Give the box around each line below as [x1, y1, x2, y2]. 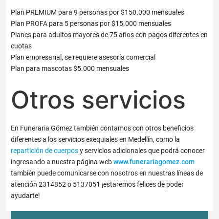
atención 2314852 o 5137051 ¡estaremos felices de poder [11, 180, 184, 189]
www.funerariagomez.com [113, 158, 195, 166]
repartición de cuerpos [11, 147, 79, 155]
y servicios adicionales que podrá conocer [78, 147, 205, 155]
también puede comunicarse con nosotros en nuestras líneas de [11, 169, 203, 177]
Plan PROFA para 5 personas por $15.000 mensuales [11, 20, 172, 28]
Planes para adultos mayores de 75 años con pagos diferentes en [11, 31, 208, 39]
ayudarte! [11, 192, 41, 200]
